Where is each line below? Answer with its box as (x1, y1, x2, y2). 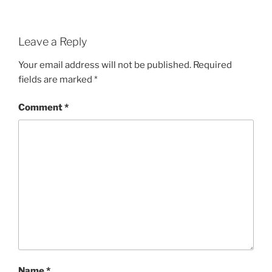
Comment (18, 102, 64, 114)
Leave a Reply (18, 35, 87, 49)
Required (193, 59, 232, 70)
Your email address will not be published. (18, 59, 191, 70)
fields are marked (18, 73, 94, 85)
